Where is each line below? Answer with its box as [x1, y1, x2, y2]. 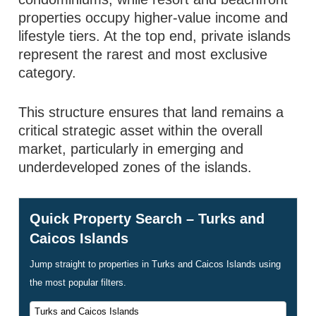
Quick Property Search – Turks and [30, 211, 265, 226]
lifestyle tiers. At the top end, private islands [18, 28, 291, 44]
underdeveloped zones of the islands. [18, 159, 253, 175]
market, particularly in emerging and [18, 141, 244, 157]
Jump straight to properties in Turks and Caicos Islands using [30, 259, 281, 269]
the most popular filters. [30, 277, 127, 288]
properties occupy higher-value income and [18, 10, 288, 25]
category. [18, 65, 77, 80]
